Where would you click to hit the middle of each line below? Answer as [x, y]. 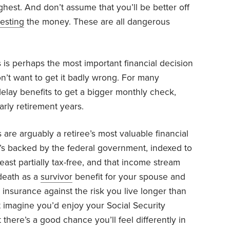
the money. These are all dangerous [97, 22]
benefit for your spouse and [129, 177]
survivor [56, 177]
